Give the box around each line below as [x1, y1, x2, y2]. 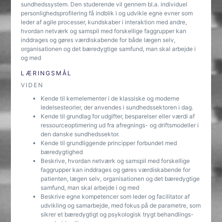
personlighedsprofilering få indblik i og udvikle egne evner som [21, 9, 193, 17]
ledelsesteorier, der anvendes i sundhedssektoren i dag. [41, 104, 195, 111]
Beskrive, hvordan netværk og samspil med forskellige [41, 157, 190, 165]
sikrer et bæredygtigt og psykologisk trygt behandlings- [41, 211, 194, 218]
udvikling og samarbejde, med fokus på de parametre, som [41, 202, 201, 209]
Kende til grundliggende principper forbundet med [41, 139, 177, 147]
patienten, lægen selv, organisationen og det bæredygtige [41, 175, 200, 182]
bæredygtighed [41, 148, 85, 156]
